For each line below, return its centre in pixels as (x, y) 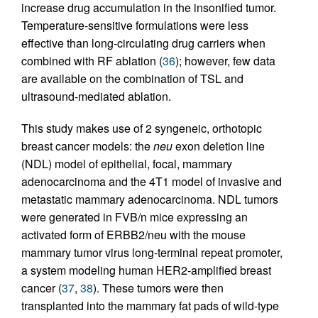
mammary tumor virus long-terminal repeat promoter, (152, 252)
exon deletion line (219, 146)
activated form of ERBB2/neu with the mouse (133, 234)
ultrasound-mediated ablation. (96, 96)
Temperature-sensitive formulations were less (135, 25)
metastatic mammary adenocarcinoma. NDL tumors (150, 199)
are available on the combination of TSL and (132, 78)
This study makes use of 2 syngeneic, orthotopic (142, 128)
